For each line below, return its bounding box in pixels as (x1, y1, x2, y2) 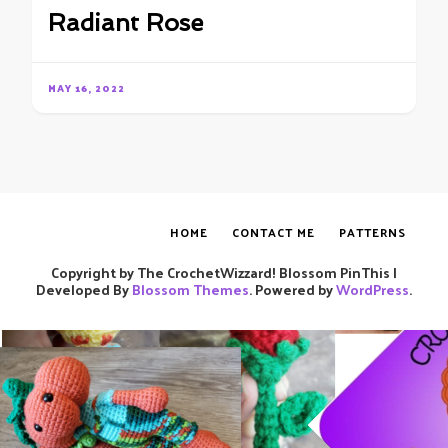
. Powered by (249, 277, 336, 303)
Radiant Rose (48, 9, 203, 38)
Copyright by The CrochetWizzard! (51, 260, 276, 286)
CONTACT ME (232, 221, 315, 244)
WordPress (336, 277, 409, 303)
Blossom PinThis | (276, 260, 397, 286)
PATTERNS (339, 221, 406, 244)
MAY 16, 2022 (48, 79, 125, 98)
